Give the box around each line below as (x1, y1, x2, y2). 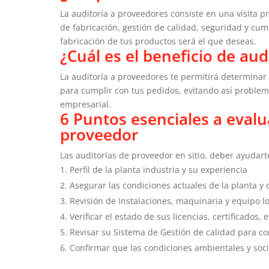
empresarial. (60, 98, 113, 110)
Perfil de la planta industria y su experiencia (70, 163, 247, 175)
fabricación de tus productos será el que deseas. (60, 35, 261, 47)
